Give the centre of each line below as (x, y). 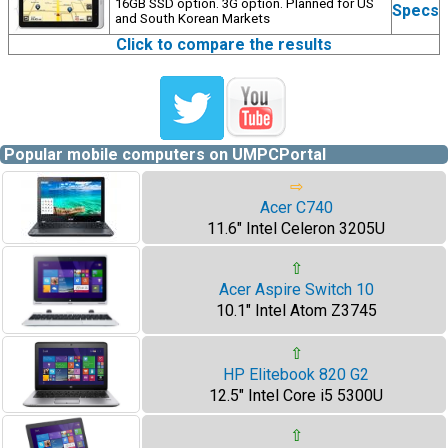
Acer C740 (296, 207)
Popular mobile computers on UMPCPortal (165, 154)
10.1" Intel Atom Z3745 (296, 310)
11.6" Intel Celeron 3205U (296, 228)
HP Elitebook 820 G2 (296, 374)
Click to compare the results (224, 44)
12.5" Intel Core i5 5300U (296, 395)
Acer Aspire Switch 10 (296, 289)
